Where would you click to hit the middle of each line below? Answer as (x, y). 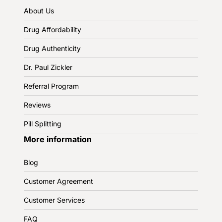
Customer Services (54, 200)
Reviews (37, 105)
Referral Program (51, 86)
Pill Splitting (43, 123)
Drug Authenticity (52, 48)
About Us (39, 10)
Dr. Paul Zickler (48, 67)
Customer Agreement (58, 181)
